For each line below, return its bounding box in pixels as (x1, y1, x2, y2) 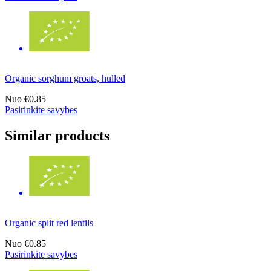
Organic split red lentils (5, 217, 93, 228)
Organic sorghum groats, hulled (5, 73, 125, 84)
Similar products (5, 127, 109, 143)
